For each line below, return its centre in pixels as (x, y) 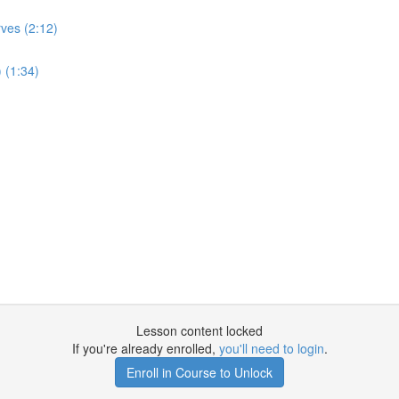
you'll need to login (271, 348)
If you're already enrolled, (145, 348)
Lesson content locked (199, 330)
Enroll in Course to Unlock (199, 372)
